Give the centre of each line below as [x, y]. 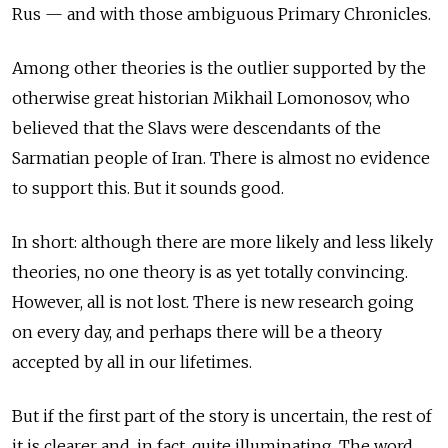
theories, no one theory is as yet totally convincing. [210, 272]
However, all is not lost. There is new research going [213, 302]
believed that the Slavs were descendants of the [196, 128]
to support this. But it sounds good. [148, 188]
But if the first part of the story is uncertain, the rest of [222, 416]
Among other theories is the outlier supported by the [219, 68]
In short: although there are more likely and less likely [222, 242]
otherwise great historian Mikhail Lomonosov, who [211, 98]
